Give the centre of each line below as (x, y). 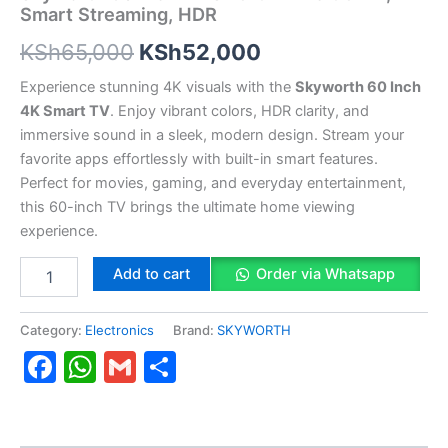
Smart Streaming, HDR (118, 14)
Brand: (195, 329)
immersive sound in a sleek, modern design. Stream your (212, 134)
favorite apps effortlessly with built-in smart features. (199, 158)
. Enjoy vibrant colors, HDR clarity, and (239, 110)
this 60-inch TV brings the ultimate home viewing (187, 206)
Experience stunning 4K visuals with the (157, 86)
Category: (52, 329)
